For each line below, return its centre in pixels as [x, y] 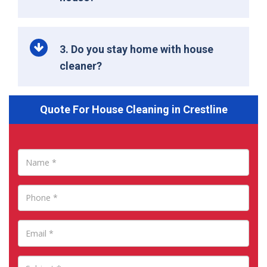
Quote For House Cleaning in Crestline [133, 110]
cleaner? [81, 66]
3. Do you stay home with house [136, 49]
